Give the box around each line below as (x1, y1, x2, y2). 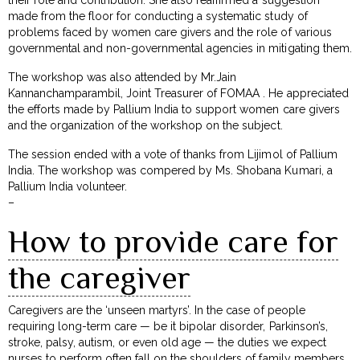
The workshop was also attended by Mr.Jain (8, 70, 237, 84)
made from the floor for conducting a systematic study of (8, 9, 308, 22)
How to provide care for (8, 223, 338, 260)
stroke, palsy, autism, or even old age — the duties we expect (8, 335, 326, 349)
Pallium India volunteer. (8, 179, 128, 193)
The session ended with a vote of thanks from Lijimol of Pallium (8, 147, 337, 161)
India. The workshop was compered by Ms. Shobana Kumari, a (8, 163, 333, 177)
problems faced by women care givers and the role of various (8, 25, 332, 39)
